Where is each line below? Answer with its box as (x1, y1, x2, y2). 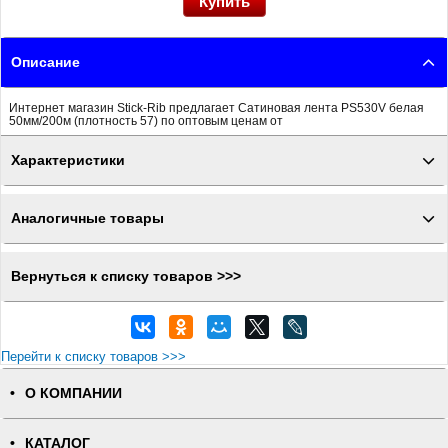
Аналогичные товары (11, 211, 164, 226)
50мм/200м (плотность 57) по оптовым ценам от (9, 114, 283, 127)
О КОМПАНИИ (25, 386, 122, 401)
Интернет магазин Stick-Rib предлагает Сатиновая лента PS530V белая (9, 101, 424, 114)
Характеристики (11, 153, 125, 168)
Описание (11, 55, 80, 70)
